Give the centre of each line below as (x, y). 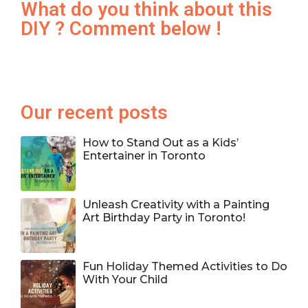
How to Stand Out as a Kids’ (161, 142)
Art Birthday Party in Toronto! (164, 217)
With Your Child (125, 279)
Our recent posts (94, 112)
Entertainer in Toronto (144, 155)
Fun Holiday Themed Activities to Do (185, 266)
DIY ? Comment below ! (121, 28)
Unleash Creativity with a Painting (176, 204)
